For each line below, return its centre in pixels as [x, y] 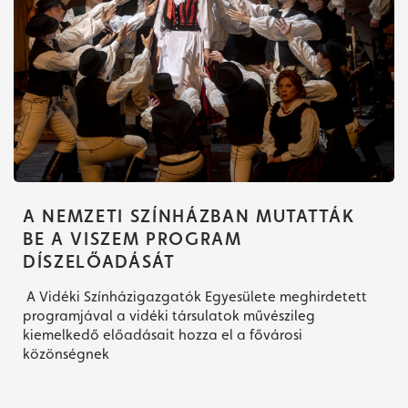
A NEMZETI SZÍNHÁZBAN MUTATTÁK [189, 216]
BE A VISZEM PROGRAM [133, 239]
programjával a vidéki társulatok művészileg [169, 316]
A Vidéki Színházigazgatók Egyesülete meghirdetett [195, 297]
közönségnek [66, 354]
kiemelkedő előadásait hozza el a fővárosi [163, 335]
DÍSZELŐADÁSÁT [99, 262]
